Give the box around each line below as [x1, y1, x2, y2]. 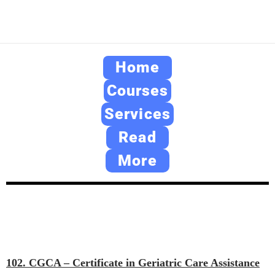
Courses [106, 82, 169, 99]
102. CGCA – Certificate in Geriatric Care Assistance [6, 257, 260, 269]
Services [104, 105, 171, 123]
